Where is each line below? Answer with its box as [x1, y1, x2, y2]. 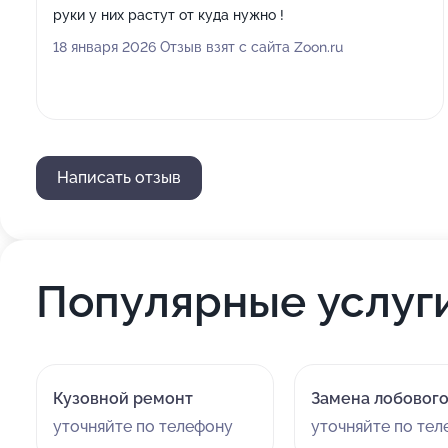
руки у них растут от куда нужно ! [53, 7, 284, 23]
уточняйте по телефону [53, 417, 233, 436]
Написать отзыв [57, 168, 181, 187]
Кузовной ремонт [53, 389, 193, 408]
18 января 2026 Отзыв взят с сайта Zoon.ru [53, 39, 343, 55]
